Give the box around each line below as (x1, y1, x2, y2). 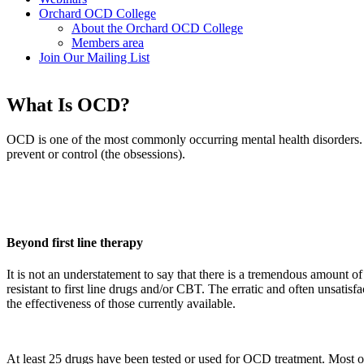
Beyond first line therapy (6, 236, 143, 250)
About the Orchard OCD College (71, 21, 243, 35)
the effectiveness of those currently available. (6, 297, 236, 311)
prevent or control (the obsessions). (6, 146, 185, 161)
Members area (71, 36, 144, 50)
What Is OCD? (6, 93, 130, 115)
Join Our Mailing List (39, 50, 149, 64)
